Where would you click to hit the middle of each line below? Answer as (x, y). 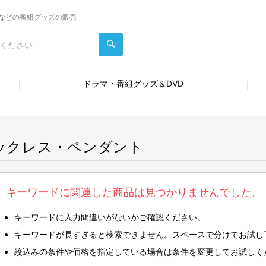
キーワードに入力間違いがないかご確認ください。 (110, 217)
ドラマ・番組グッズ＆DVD (133, 83)
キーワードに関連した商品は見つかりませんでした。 (134, 192)
